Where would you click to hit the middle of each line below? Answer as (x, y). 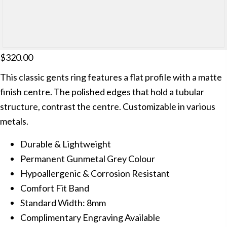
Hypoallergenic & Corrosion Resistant (95, 173)
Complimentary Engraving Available (90, 217)
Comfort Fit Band (55, 188)
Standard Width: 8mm (63, 202)
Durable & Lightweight (66, 144)
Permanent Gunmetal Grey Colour (88, 158)
